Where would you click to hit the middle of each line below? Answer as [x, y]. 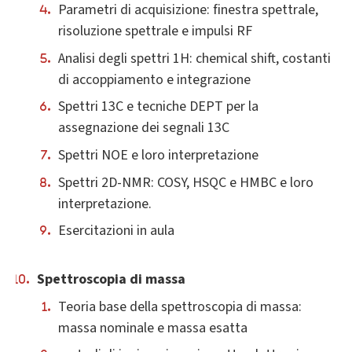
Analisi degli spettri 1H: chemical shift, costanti [194, 58]
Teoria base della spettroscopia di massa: [180, 306]
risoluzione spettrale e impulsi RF [155, 31]
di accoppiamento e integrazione [154, 79]
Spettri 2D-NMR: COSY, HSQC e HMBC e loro [186, 182]
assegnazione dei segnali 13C [144, 128]
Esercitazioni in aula [116, 231]
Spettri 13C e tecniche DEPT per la [158, 107]
